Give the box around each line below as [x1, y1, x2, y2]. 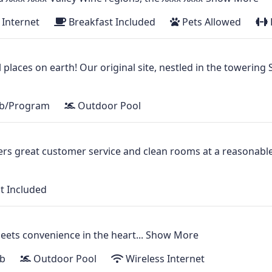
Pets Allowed [180, 15, 241, 29]
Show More [146, 228, 199, 242]
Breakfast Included [66, 15, 155, 29]
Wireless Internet [123, 252, 205, 266]
